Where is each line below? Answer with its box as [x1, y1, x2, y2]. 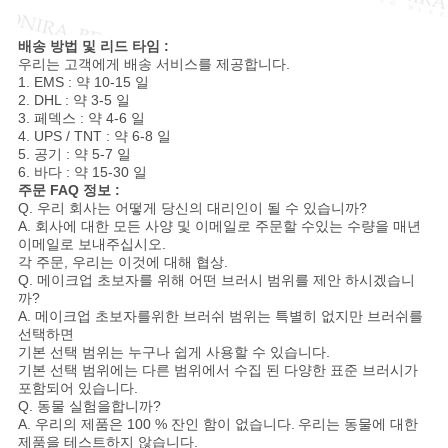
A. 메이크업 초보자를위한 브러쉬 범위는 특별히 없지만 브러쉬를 [17, 308, 423, 325]
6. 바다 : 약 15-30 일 [17, 164, 147, 181]
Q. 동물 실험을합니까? [17, 398, 161, 415]
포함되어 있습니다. [17, 380, 138, 397]
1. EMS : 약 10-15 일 [17, 74, 149, 91]
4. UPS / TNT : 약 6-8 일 [17, 128, 171, 145]
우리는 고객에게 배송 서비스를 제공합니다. [17, 56, 290, 73]
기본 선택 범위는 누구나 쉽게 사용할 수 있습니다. [17, 344, 330, 361]
